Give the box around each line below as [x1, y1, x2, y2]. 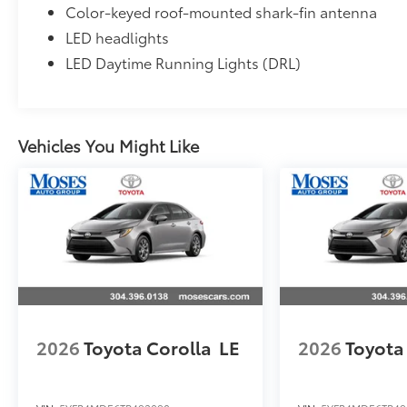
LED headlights [65, 26, 170, 47]
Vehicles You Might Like [18, 134, 199, 158]
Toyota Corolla [84, 333, 212, 360]
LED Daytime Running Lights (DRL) [65, 52, 302, 73]
